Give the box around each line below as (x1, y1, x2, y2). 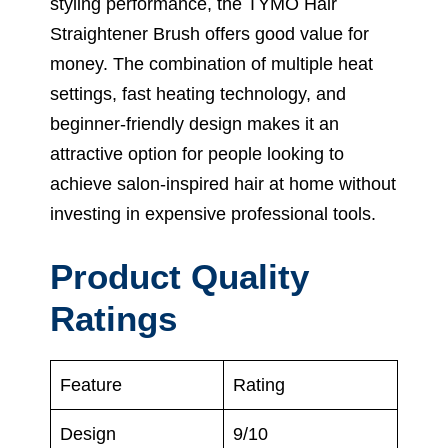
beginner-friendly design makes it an (50, 113, 339, 134)
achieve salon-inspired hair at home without (50, 173, 396, 194)
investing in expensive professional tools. (50, 203, 376, 224)
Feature (60, 374, 122, 395)
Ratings (50, 298, 177, 338)
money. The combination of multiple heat (50, 53, 373, 74)
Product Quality (50, 256, 309, 296)
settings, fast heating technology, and (50, 83, 346, 104)
